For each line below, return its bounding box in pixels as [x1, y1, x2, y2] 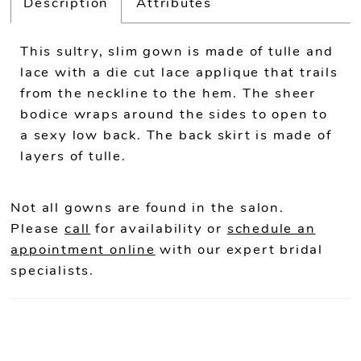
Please [10, 222, 64, 236]
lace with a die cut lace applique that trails [20, 66, 338, 81]
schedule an [226, 222, 316, 236]
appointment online [10, 243, 156, 257]
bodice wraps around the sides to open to [20, 108, 328, 122]
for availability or [90, 222, 227, 236]
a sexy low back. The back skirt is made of [20, 129, 332, 143]
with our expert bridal [155, 243, 323, 257]
